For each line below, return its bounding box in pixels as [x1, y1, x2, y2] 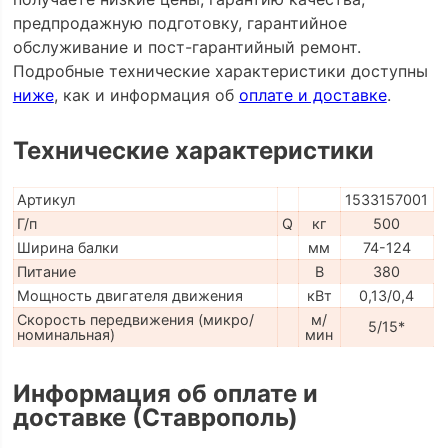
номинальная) [16, 326, 115, 344]
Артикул [16, 191, 75, 209]
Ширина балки [16, 239, 119, 257]
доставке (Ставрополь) [12, 402, 298, 432]
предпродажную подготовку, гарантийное [12, 12, 347, 33]
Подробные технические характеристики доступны [12, 60, 428, 81]
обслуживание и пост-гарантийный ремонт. [12, 36, 361, 57]
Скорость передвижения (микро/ [16, 311, 254, 329]
